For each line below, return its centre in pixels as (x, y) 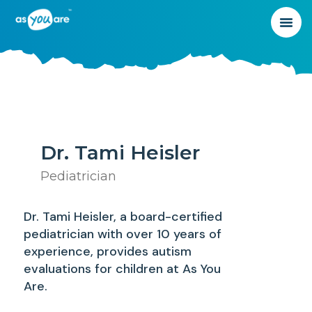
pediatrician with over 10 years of (123, 234)
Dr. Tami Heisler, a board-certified (123, 216)
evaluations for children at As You (123, 268)
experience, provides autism (108, 251)
